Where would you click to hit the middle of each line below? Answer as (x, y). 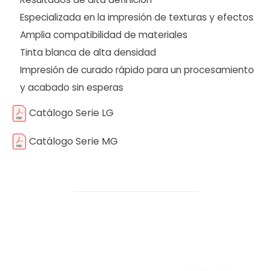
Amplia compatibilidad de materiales (104, 34)
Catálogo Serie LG (71, 113)
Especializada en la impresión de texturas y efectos (137, 17)
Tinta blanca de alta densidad (88, 52)
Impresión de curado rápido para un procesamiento (137, 70)
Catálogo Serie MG (73, 141)
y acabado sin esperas (72, 87)
